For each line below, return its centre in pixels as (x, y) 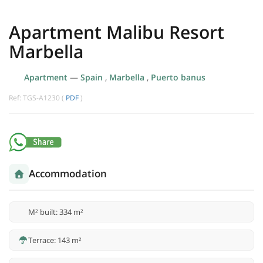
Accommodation (68, 174)
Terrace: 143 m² (55, 240)
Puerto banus (178, 77)
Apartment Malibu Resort (117, 32)
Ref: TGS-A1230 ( (37, 98)
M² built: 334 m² (56, 212)
